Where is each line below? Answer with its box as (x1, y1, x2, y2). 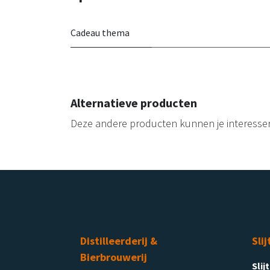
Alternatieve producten (71, 95, 197, 110)
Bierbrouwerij (80, 250, 147, 264)
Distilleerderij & (80, 233, 157, 248)
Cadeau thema (71, 26, 130, 39)
